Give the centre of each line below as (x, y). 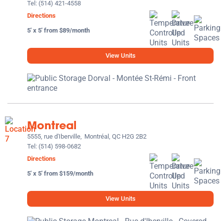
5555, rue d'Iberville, (55, 136)
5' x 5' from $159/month (60, 173)
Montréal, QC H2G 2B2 (115, 136)
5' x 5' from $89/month (58, 30)
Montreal (52, 125)
